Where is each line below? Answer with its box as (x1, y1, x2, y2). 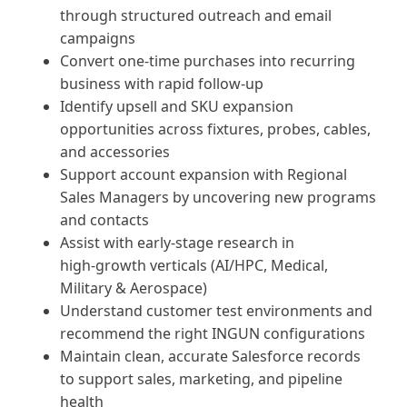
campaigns (60, 28, 135, 49)
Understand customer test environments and (60, 301, 372, 322)
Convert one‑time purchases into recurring (60, 51, 355, 72)
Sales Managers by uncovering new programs (60, 187, 376, 208)
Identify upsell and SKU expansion (60, 96, 293, 117)
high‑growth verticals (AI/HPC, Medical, (60, 255, 328, 276)
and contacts (60, 210, 149, 231)
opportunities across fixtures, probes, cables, (60, 119, 371, 140)
